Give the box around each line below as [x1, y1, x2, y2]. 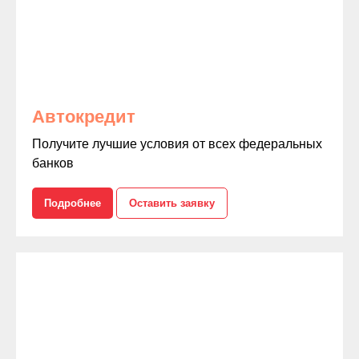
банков [32, 155, 74, 170]
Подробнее [44, 196, 101, 209]
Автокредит [32, 106, 135, 127]
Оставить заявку [129, 196, 215, 209]
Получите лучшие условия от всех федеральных [32, 136, 322, 151]
